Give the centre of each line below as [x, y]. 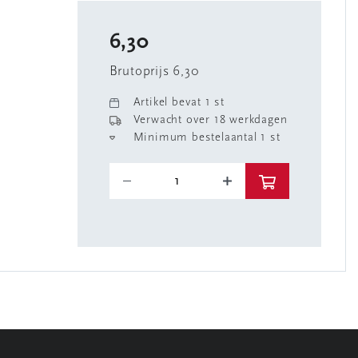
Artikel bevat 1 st [179, 103]
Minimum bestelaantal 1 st [207, 138]
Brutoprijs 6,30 [154, 72]
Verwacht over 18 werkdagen [210, 120]
